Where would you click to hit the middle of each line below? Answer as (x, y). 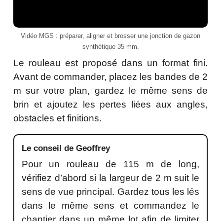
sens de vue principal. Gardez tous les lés (110, 191)
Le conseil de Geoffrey (66, 148)
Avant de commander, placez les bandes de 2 (110, 76)
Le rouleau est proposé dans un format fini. (110, 63)
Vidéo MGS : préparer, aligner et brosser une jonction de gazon (110, 36)
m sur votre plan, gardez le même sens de (110, 90)
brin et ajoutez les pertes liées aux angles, (110, 104)
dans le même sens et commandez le (110, 205)
